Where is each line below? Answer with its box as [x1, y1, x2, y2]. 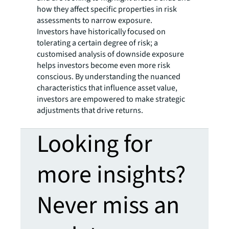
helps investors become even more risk [37, 60, 170, 71]
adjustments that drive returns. [37, 105, 145, 116]
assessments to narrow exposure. [37, 15, 152, 26]
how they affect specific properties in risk [37, 4, 177, 15]
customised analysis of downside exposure [37, 49, 184, 60]
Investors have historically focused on [37, 26, 166, 37]
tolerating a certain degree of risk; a [37, 37, 158, 49]
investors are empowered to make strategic [37, 94, 185, 105]
